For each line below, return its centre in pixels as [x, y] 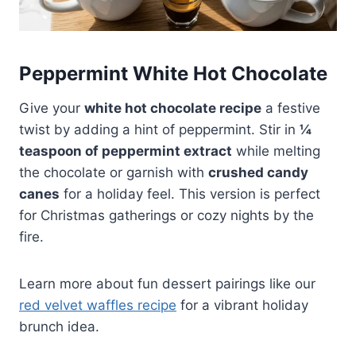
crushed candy [258, 173]
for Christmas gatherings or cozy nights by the [166, 216]
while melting [276, 151]
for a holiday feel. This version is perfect [190, 194]
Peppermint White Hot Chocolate [173, 74]
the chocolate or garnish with [114, 173]
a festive [291, 108]
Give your [52, 108]
